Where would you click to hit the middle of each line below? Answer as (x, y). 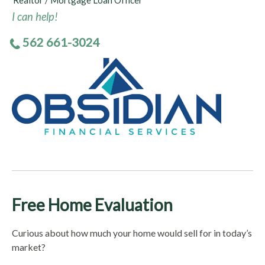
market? (29, 247)
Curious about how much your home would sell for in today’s (132, 232)
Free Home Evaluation (92, 205)
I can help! (35, 17)
